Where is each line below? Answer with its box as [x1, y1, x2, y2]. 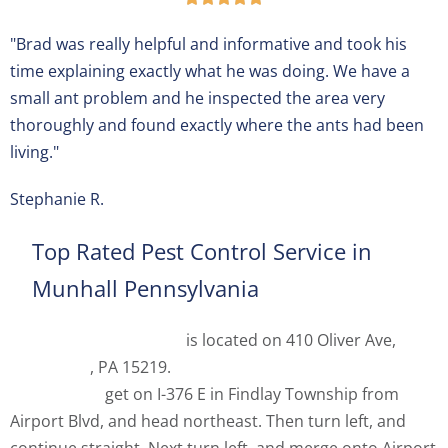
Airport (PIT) [10, 383, 101, 406]
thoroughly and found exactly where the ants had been [10, 114, 424, 137]
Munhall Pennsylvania [32, 273, 260, 304]
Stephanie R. [10, 188, 104, 211]
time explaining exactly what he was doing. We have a [10, 60, 410, 83]
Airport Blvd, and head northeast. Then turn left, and [10, 410, 406, 433]
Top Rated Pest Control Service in [32, 236, 373, 267]
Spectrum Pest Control [10, 329, 182, 352]
